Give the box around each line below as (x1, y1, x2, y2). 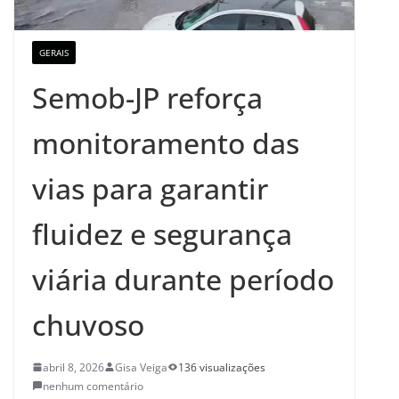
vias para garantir (32, 168, 268, 208)
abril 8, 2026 (43, 359, 104, 375)
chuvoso (32, 305, 144, 344)
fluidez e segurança (32, 214, 292, 253)
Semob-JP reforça (32, 77, 263, 117)
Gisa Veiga (115, 359, 167, 375)
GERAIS (39, 45, 69, 59)
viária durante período (32, 259, 334, 298)
